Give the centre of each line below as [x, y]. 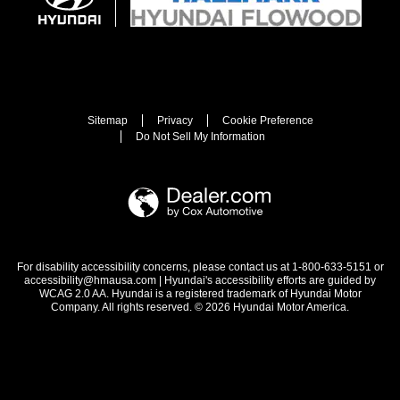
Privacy [175, 121]
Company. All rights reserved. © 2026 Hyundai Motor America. [200, 308]
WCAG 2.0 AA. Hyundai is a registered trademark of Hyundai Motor [200, 294]
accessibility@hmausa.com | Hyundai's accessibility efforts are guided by [200, 281]
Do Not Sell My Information [200, 137]
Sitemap [107, 121]
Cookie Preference [267, 121]
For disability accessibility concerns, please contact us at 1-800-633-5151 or [200, 267]
